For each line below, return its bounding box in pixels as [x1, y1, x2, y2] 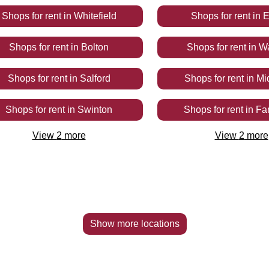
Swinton [77, 104, 112, 115]
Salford [79, 73, 110, 83]
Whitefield [73, 11, 116, 21]
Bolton [81, 42, 109, 52]
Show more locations [89, 219, 180, 229]
